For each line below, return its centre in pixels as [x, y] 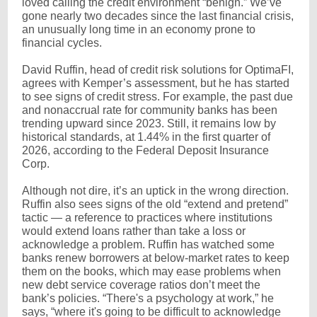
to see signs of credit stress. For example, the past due [157, 97]
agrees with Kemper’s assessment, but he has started [156, 83]
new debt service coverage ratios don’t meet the [141, 285]
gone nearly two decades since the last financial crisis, [158, 16]
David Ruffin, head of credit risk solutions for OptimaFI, [158, 70]
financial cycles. [63, 43]
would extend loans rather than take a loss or [134, 231]
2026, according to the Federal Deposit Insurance [145, 150]
